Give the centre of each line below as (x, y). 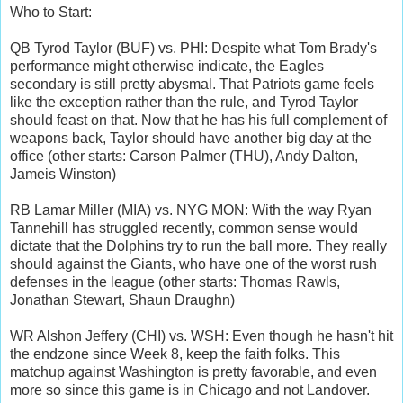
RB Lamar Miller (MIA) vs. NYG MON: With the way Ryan (191, 210)
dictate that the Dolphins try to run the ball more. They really (198, 246)
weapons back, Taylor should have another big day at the (191, 139)
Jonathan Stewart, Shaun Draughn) (122, 300)
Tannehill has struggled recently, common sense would (184, 228)
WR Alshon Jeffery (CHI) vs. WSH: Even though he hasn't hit (201, 336)
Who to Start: (51, 13)
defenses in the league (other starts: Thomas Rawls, (175, 282)
